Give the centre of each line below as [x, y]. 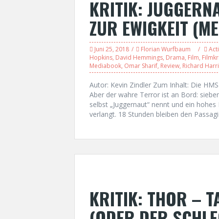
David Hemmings [139, 57]
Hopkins [101, 57]
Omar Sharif [141, 66]
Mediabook [105, 66]
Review [170, 66]
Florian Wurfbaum [166, 49]
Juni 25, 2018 [112, 49]
